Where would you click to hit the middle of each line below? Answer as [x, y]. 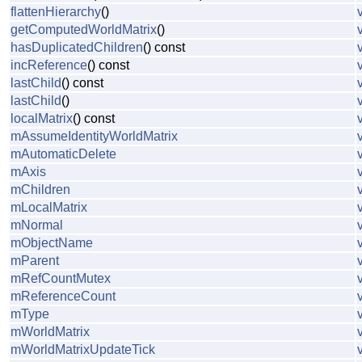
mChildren [40, 190]
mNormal [37, 225]
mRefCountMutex [61, 279]
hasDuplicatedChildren [77, 48]
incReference [49, 65]
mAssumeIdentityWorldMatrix [94, 137]
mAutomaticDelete [63, 154]
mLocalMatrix [49, 208]
